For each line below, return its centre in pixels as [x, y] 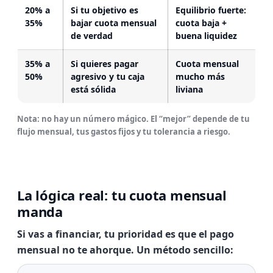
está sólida [93, 89]
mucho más [200, 76]
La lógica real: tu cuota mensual [122, 195]
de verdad [92, 36]
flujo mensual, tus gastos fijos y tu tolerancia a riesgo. [124, 132]
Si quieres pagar [105, 64]
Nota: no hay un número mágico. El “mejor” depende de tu [133, 119]
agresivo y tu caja [108, 76]
